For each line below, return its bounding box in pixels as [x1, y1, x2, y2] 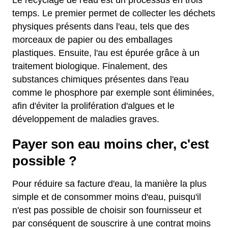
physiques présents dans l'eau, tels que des [12, 21, 189, 32]
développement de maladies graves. [12, 114, 159, 124]
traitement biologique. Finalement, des [12, 61, 167, 71]
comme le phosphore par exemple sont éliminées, [12, 88, 214, 98]
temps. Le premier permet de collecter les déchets [12, 8, 215, 18]
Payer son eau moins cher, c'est [12, 137, 209, 151]
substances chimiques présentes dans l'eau [12, 74, 189, 84]
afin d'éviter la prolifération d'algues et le [12, 101, 175, 111]
